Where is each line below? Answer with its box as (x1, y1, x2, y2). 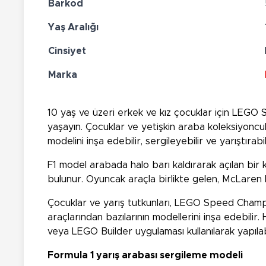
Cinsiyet (48, 46, 86, 56)
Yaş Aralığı (48, 22, 99, 32)
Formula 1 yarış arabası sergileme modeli (47, 250, 243, 260)
